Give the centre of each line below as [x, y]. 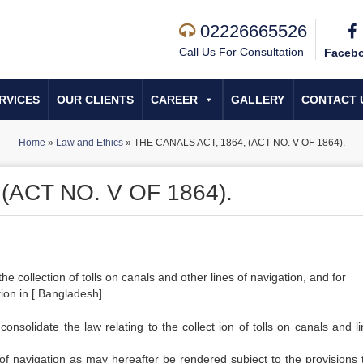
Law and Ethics [89, 143]
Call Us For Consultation [241, 52]
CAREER [174, 100]
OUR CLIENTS [95, 100]
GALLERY [258, 100]
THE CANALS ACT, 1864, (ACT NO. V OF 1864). [239, 143]
